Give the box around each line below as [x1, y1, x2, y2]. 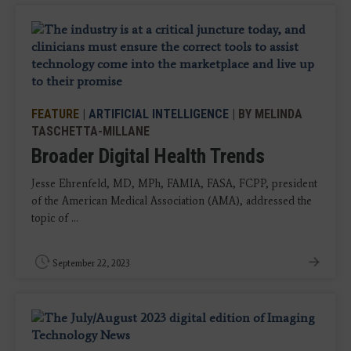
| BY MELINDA [229, 107, 302, 121]
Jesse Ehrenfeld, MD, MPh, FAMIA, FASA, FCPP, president [31, 177, 317, 190]
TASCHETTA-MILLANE [31, 124, 150, 139]
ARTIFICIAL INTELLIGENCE [89, 107, 229, 121]
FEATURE [31, 107, 79, 121]
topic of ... [31, 212, 78, 225]
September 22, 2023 [52, 258, 130, 269]
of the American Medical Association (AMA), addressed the [31, 194, 312, 208]
